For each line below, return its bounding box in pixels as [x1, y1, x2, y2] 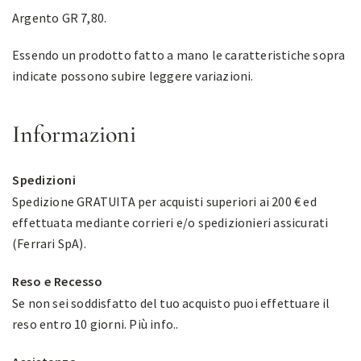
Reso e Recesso [12, 273, 102, 289]
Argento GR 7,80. [12, 10, 107, 26]
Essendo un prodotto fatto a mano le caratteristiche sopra [12, 47, 346, 63]
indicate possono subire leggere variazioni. [12, 68, 254, 84]
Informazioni [12, 119, 136, 149]
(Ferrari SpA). [12, 235, 86, 251]
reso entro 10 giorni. [12, 316, 130, 332]
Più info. [129, 316, 176, 332]
